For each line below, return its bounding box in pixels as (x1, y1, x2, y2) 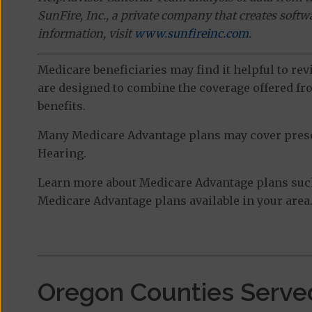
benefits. (37, 99, 86, 114)
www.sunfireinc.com (134, 26, 249, 41)
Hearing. (37, 146, 86, 161)
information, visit (37, 26, 134, 41)
